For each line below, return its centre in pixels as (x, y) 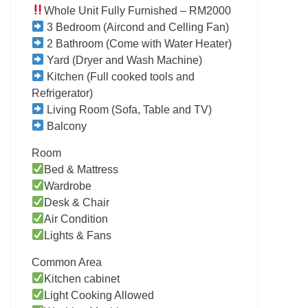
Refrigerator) (62, 93)
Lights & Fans (78, 235)
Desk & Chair (77, 202)
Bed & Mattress (81, 169)
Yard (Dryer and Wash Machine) (123, 60)
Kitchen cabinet (82, 278)
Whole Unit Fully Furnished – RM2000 (138, 10)
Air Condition (76, 219)
